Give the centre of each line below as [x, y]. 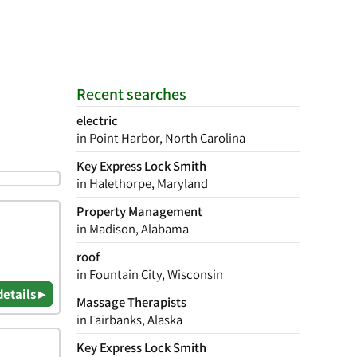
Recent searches [131, 94]
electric [97, 120]
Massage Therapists [131, 302]
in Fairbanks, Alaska [129, 320]
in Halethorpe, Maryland [142, 183]
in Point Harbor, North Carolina [161, 138]
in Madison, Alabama [133, 229]
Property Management [139, 211]
